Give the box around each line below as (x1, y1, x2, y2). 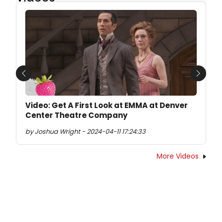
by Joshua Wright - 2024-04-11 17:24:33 (25, 127, 146, 136)
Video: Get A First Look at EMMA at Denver (25, 100, 188, 111)
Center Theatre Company (25, 110, 127, 121)
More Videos (157, 151, 199, 162)
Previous (23, 73, 56, 85)
